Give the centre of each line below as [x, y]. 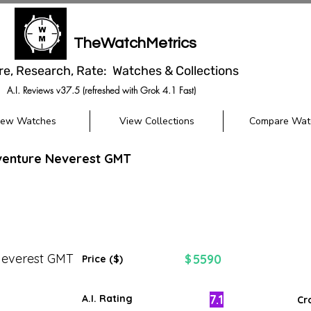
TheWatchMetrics [135, 43]
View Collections [157, 121]
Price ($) [102, 259]
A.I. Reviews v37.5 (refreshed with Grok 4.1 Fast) [101, 90]
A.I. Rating [107, 299]
